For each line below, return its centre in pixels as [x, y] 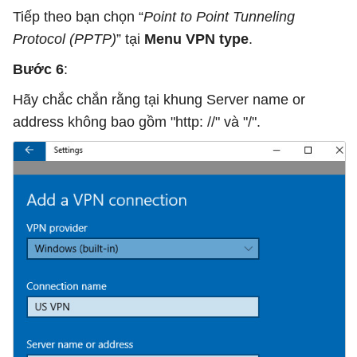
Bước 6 [38, 69]
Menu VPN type [196, 39]
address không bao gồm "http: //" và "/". [137, 122]
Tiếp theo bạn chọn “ [78, 16]
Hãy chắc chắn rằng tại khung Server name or [159, 99]
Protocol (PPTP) [65, 39]
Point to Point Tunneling [219, 16]
